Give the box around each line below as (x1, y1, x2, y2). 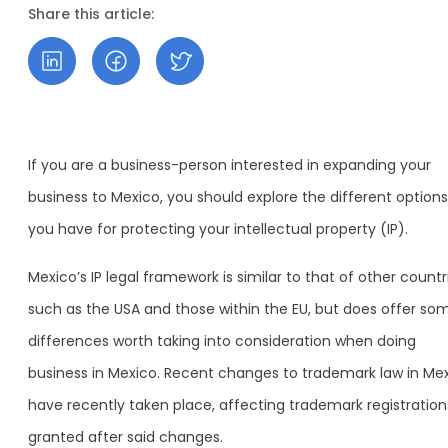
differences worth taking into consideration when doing (28, 331, 416, 351)
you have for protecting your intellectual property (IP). (28, 219, 408, 239)
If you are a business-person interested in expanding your (28, 155, 431, 175)
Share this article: (28, 4, 154, 24)
